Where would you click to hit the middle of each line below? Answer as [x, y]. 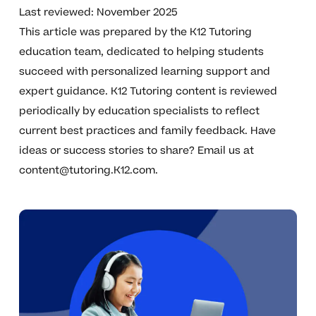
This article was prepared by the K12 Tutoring [135, 32]
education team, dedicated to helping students [141, 52]
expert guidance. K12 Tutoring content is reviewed [148, 92]
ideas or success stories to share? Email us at [136, 151]
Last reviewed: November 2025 [98, 13]
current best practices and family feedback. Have [147, 131]
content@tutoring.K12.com [87, 171]
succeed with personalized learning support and [144, 72]
